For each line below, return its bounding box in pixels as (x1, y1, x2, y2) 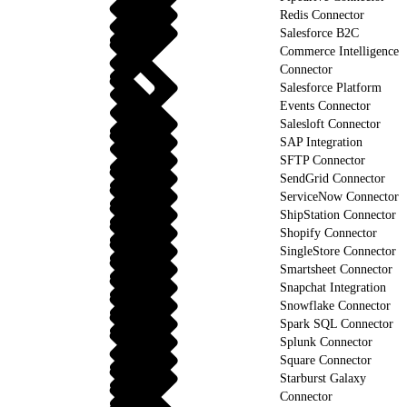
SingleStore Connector (280, 243, 396, 258)
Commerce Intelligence (280, 44, 399, 58)
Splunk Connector (280, 334, 372, 349)
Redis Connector (280, 7, 364, 22)
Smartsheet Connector (280, 262, 392, 276)
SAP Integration (280, 134, 362, 149)
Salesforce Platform (280, 80, 382, 94)
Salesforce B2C (280, 25, 359, 40)
